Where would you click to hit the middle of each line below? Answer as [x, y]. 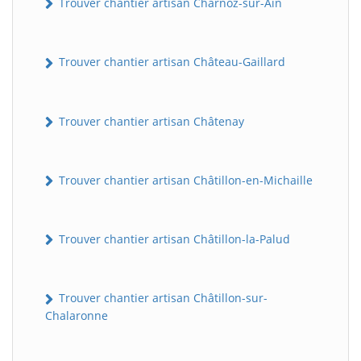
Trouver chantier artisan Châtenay [150, 121]
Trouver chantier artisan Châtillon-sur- [162, 298]
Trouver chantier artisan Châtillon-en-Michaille [184, 180]
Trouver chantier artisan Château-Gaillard [170, 62]
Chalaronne [77, 315]
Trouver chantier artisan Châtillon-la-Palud [173, 239]
